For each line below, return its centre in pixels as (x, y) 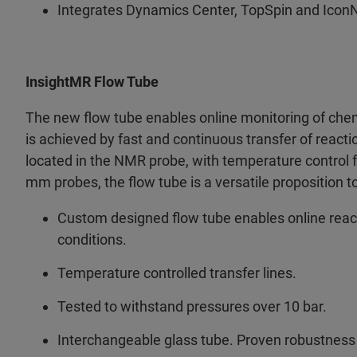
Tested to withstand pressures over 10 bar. (192, 307)
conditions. (92, 240)
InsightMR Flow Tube (92, 82)
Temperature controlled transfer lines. (177, 273)
